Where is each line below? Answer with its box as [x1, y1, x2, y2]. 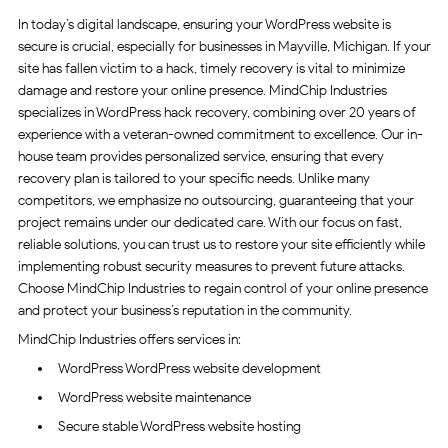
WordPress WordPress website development [57, 360, 321, 378]
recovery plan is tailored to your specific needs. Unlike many [17, 170, 370, 188]
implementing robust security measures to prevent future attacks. [17, 258, 405, 276]
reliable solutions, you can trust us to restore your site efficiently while [17, 236, 425, 254]
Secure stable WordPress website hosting [57, 418, 301, 436]
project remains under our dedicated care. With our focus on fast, [17, 214, 402, 232]
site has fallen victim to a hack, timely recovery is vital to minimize [17, 60, 405, 78]
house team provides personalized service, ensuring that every [17, 148, 384, 166]
